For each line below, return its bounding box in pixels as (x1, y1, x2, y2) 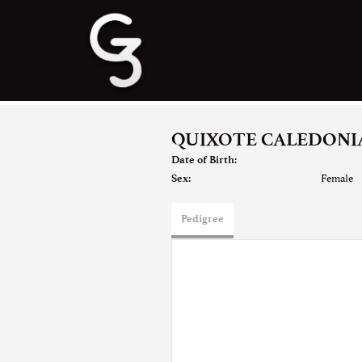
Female (320, 169, 353, 185)
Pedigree (181, 213, 224, 225)
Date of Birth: (171, 154, 237, 166)
